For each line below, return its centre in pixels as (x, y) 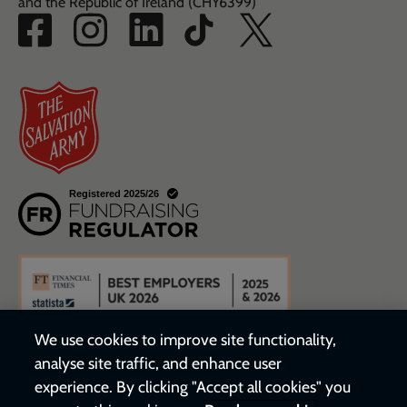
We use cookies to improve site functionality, (186, 339)
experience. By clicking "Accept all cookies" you (193, 387)
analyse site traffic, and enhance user (159, 363)
